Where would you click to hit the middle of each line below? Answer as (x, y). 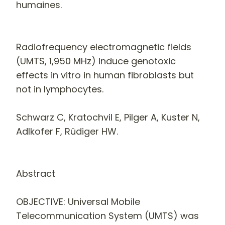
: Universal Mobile (102, 201)
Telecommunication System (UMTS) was (107, 215)
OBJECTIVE (40, 201)
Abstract (36, 173)
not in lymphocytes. (60, 89)
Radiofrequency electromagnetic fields (104, 47)
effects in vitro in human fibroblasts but (105, 75)
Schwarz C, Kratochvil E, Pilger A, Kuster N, (108, 117)
